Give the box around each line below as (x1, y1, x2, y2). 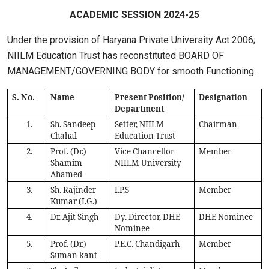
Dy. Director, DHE (115, 211, 181, 223)
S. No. (12, 92, 35, 103)
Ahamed (50, 169, 83, 180)
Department (115, 103, 165, 115)
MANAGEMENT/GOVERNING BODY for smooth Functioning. (7, 65, 256, 77)
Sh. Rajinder (50, 184, 97, 196)
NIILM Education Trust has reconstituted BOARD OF (7, 50, 224, 62)
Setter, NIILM (115, 119, 165, 130)
